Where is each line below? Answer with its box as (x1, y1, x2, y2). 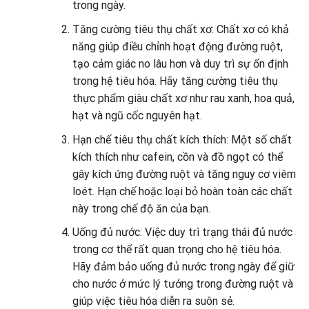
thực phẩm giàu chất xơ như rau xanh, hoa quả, (72, 92, 295, 106)
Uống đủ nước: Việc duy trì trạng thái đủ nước (72, 226, 292, 239)
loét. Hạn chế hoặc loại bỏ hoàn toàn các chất (72, 184, 292, 198)
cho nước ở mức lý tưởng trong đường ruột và (72, 277, 293, 291)
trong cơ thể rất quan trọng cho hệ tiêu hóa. (72, 243, 281, 257)
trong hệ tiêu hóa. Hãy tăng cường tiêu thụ (72, 74, 278, 88)
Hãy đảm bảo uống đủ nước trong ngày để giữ (72, 260, 295, 274)
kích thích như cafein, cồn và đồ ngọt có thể (72, 150, 283, 163)
